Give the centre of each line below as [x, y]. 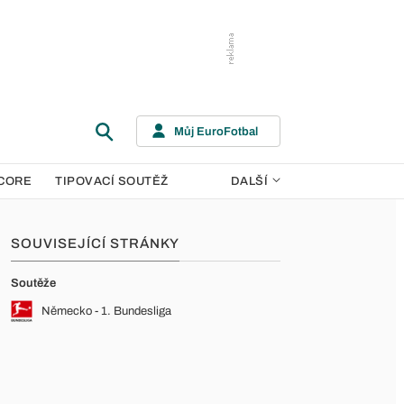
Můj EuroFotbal [216, 131]
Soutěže [33, 283]
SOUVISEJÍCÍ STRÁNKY [95, 243]
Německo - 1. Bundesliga [106, 311]
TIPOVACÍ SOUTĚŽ [112, 181]
